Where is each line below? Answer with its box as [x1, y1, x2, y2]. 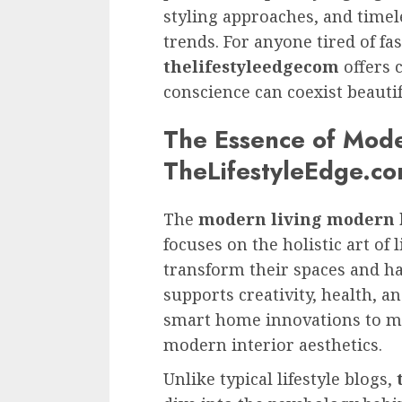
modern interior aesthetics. [163, 334, 382, 356]
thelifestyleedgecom [163, 55, 339, 77]
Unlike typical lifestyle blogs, [163, 368, 397, 390]
